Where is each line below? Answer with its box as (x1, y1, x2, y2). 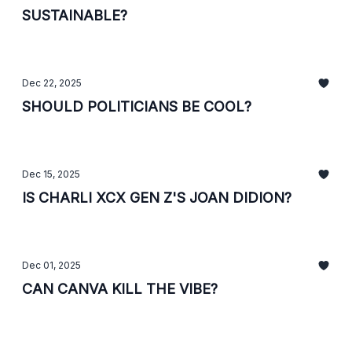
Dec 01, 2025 (22, 259, 81, 271)
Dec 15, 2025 (22, 168, 80, 180)
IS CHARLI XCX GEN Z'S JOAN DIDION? (22, 189, 291, 206)
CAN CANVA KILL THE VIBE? (22, 280, 218, 297)
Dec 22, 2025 (22, 77, 82, 89)
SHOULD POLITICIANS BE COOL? (22, 98, 251, 115)
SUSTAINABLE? (22, 7, 127, 24)
